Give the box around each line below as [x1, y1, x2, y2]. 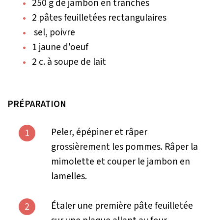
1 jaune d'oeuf [32, 40, 88, 54]
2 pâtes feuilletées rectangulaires [32, 10, 166, 25]
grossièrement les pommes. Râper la [51, 139, 198, 154]
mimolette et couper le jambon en [51, 154, 190, 168]
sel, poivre [32, 25, 75, 39]
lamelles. [51, 169, 87, 183]
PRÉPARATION [7, 97, 66, 111]
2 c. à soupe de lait [32, 55, 106, 69]
